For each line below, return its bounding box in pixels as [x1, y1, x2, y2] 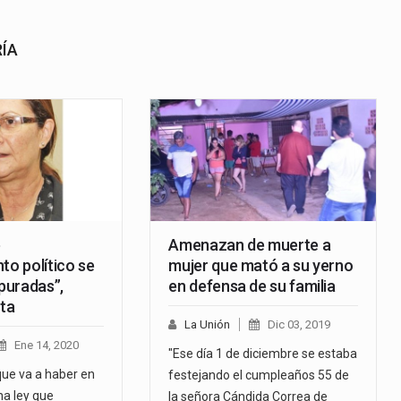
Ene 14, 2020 [13, 338, 79, 353]
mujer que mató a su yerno [168, 256, 354, 276]
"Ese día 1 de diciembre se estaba [168, 346, 358, 362]
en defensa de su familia [168, 277, 336, 296]
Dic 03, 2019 [268, 318, 331, 332]
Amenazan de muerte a [168, 235, 331, 255]
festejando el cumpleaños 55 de [168, 368, 350, 383]
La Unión [184, 318, 231, 332]
